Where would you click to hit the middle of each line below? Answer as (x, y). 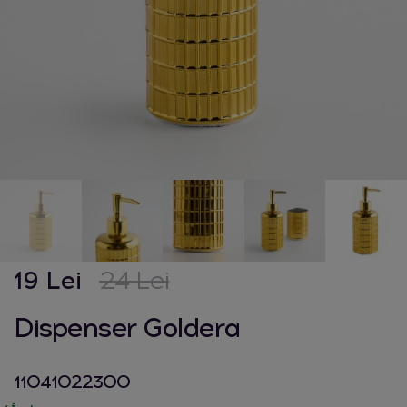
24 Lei (134, 279)
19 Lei (47, 279)
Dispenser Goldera (127, 327)
